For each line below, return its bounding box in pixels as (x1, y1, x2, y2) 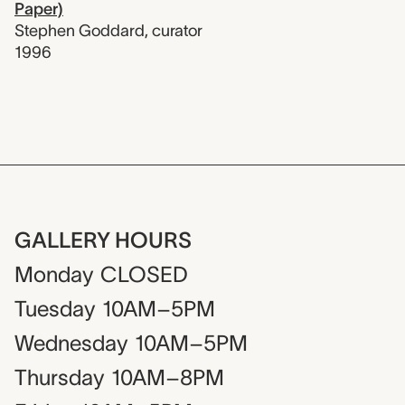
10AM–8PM (111, 365, 224, 391)
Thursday (14, 365, 104, 391)
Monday (14, 262, 93, 287)
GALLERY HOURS (14, 228, 192, 253)
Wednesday (14, 331, 127, 356)
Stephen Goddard (14, 21, 145, 40)
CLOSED (100, 262, 188, 287)
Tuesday (14, 297, 95, 322)
